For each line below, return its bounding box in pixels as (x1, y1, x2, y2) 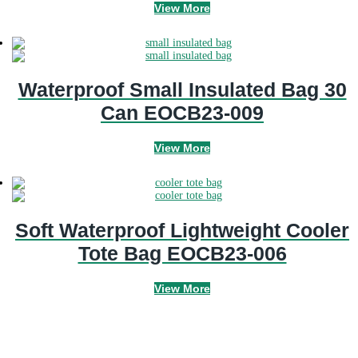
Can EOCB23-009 (101, 101, 264, 125)
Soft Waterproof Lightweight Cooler (15, 218, 349, 241)
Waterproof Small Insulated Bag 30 (18, 78, 347, 101)
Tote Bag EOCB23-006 (78, 241, 287, 265)
